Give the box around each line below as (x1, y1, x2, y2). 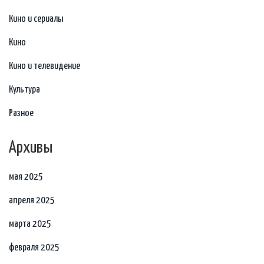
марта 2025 (9, 219, 51, 230)
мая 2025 (9, 172, 43, 183)
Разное (9, 108, 34, 119)
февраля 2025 (9, 243, 60, 253)
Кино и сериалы (9, 14, 64, 25)
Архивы (9, 140, 52, 157)
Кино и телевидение (9, 61, 80, 72)
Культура (9, 85, 40, 95)
